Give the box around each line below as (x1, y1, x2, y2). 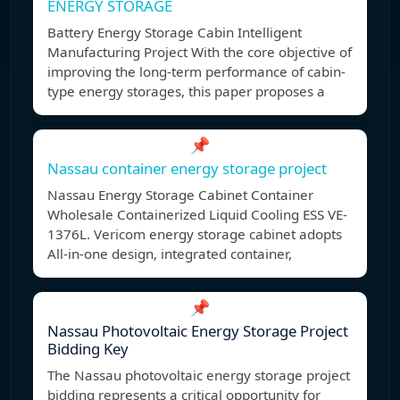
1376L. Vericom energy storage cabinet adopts (47, 225, 342, 244)
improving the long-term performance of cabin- (47, 62, 346, 81)
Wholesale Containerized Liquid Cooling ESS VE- (47, 205, 347, 224)
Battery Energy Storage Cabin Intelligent (47, 23, 302, 42)
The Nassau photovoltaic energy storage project (47, 366, 350, 385)
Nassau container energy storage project (47, 158, 327, 179)
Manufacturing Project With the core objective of (47, 43, 352, 62)
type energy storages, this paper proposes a (47, 82, 325, 101)
